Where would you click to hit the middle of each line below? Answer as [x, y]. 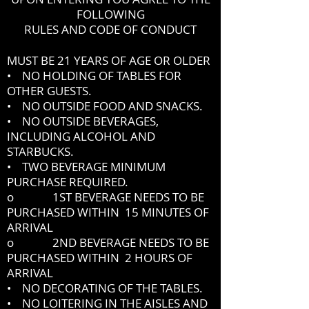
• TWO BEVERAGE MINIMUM [86, 167]
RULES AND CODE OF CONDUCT [110, 29]
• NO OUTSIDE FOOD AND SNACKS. [105, 106]
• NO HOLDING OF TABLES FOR [94, 76]
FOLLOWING [110, 14]
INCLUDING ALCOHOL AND [81, 136]
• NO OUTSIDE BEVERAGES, [83, 121]
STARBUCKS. [40, 151]
